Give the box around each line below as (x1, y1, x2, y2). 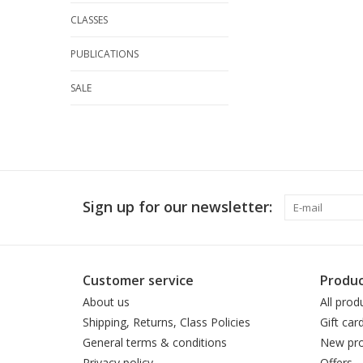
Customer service (83, 271, 194, 290)
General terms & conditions (83, 335, 227, 351)
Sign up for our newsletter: (83, 197, 272, 217)
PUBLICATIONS (70, 47, 139, 62)
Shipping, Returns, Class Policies (83, 314, 250, 331)
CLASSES (70, 13, 108, 28)
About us (83, 294, 130, 310)
